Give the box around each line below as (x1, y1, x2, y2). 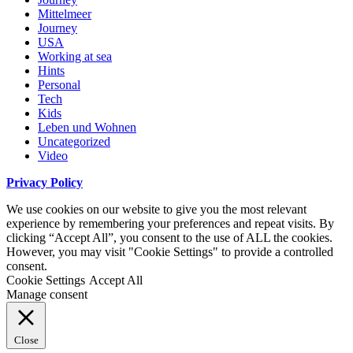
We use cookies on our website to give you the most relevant (6, 202, 307, 216)
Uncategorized (38, 134, 110, 148)
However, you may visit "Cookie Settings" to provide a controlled (6, 244, 333, 258)
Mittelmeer (38, 6, 91, 20)
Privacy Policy (6, 175, 83, 189)
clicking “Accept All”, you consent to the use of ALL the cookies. (6, 230, 333, 244)
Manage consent (6, 287, 87, 301)
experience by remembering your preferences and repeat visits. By (6, 216, 334, 230)
